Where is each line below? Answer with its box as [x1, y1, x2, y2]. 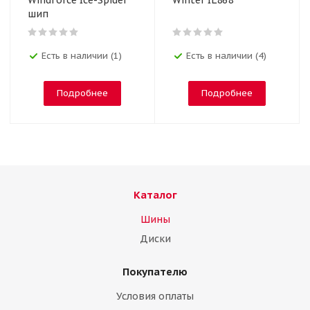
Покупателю [122, 265, 188, 278]
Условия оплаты [116, 290, 194, 302]
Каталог [133, 188, 177, 201]
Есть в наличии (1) [42, 50, 122, 62]
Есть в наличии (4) [186, 50, 266, 62]
